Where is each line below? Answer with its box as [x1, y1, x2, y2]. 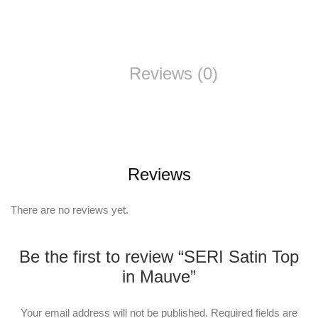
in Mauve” [122, 267, 196, 287]
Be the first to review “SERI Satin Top [19, 247, 299, 267]
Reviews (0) [128, 64, 218, 84]
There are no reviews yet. [11, 204, 128, 216]
